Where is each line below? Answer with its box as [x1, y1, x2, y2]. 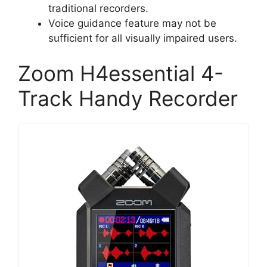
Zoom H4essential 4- [18, 61, 223, 86]
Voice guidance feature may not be [48, 17, 216, 29]
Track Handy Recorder [18, 86, 238, 111]
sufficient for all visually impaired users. [48, 32, 237, 44]
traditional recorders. [48, 2, 148, 14]
